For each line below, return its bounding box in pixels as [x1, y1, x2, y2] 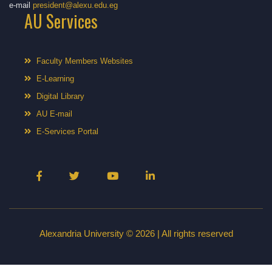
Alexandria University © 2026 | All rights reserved [39, 228, 233, 239]
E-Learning [36, 73, 74, 83]
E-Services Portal [36, 126, 98, 136]
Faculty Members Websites [36, 56, 133, 66]
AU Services [24, 8, 98, 33]
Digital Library [36, 91, 84, 101]
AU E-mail [36, 109, 72, 118]
